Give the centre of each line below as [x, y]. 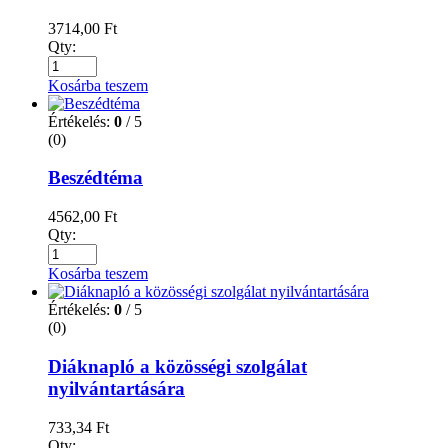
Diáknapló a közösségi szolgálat [177, 366]
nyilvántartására [116, 388]
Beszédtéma [95, 178]
